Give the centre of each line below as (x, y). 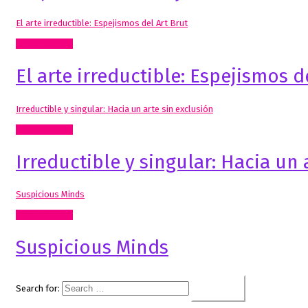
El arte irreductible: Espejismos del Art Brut (102, 23)
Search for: (38, 288)
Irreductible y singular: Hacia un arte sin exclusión (114, 109)
